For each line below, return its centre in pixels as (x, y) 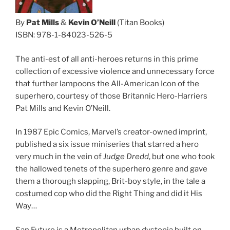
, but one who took (182, 157)
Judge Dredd (126, 157)
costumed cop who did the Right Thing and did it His (109, 194)
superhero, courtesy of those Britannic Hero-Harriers (111, 96)
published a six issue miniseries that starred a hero (107, 145)
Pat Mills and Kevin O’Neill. (63, 108)
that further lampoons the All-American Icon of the (107, 83)
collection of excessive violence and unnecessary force (115, 71)
